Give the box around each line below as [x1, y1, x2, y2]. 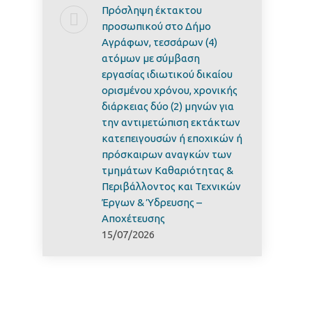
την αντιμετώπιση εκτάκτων [102, 116, 240, 128]
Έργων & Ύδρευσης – [102, 196, 202, 208]
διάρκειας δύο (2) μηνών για [102, 100, 234, 112]
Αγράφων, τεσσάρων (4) [102, 36, 217, 48]
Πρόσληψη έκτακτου [102, 4, 202, 16]
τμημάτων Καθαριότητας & [102, 164, 233, 176]
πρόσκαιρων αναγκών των [102, 148, 232, 160]
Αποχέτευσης [102, 212, 165, 224]
